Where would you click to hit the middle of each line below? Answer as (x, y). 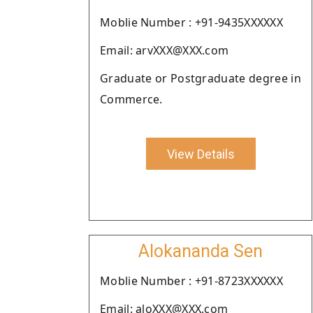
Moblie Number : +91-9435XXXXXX (191, 22)
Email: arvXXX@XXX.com (165, 50)
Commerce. (131, 99)
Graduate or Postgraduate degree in (201, 78)
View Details (201, 154)
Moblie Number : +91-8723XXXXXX (191, 281)
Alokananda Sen (201, 251)
